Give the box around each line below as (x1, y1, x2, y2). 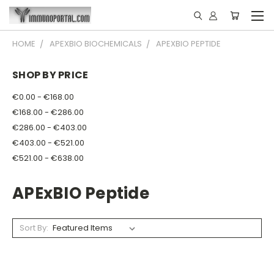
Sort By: (19, 221, 48, 234)
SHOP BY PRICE (12, 68, 89, 82)
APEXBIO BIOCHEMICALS (50, 38, 142, 50)
